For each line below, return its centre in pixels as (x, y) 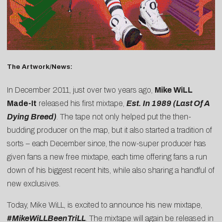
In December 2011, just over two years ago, (81, 90)
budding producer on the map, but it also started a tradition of (110, 130)
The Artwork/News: (40, 66)
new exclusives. (34, 183)
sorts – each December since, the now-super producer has (107, 143)
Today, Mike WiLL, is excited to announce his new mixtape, (105, 205)
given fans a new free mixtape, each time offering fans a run (107, 157)
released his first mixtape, (82, 103)
